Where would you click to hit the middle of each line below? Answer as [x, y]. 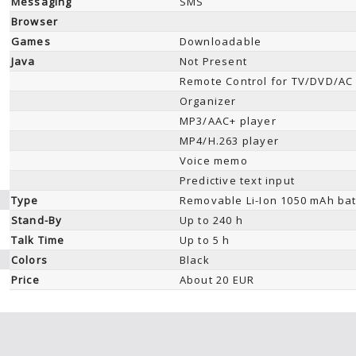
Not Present [213, 61]
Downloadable [221, 41]
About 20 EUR [217, 280]
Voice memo [213, 161]
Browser [35, 21]
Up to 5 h [205, 240]
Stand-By [37, 220]
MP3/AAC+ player [228, 121]
